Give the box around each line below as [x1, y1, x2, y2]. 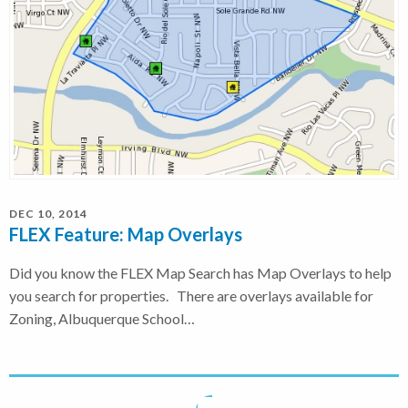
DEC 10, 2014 [9, 206, 87, 220]
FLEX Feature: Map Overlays [9, 222, 242, 245]
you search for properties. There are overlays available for [9, 286, 373, 304]
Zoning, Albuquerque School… [9, 309, 195, 327]
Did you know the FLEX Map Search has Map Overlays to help [9, 263, 392, 281]
